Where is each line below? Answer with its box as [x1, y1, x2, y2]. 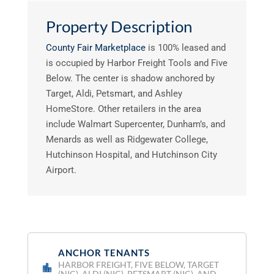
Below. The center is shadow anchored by [45, 72, 215, 84]
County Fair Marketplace [45, 42, 146, 53]
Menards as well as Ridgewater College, [45, 133, 208, 145]
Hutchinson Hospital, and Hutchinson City [45, 149, 217, 160]
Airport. [45, 164, 76, 176]
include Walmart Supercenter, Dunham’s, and [45, 118, 225, 130]
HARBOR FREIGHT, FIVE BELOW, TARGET [57, 259, 219, 270]
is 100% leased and [145, 42, 226, 53]
